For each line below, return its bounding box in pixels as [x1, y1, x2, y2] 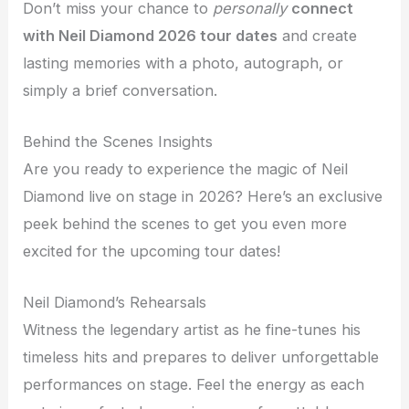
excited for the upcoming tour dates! [23, 241, 281, 260]
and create [278, 26, 358, 45]
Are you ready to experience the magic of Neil [23, 159, 349, 178]
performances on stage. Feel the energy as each [23, 375, 365, 394]
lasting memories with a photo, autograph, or [23, 53, 344, 72]
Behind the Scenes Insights [23, 131, 214, 151]
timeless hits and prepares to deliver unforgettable [23, 348, 380, 367]
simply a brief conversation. [23, 80, 218, 100]
